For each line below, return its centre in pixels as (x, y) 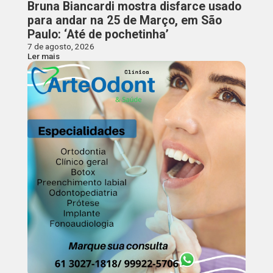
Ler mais (43, 56)
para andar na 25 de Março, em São (124, 20)
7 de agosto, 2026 (61, 46)
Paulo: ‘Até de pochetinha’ (98, 34)
